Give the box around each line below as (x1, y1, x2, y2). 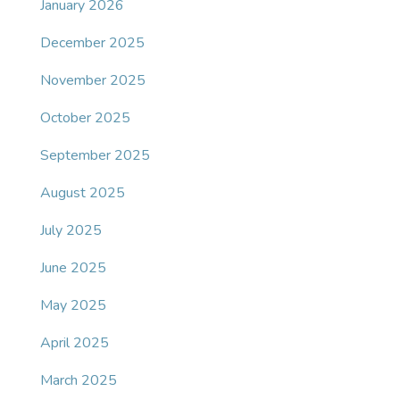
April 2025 (40, 333, 109, 354)
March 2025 (40, 371, 117, 391)
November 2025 (40, 71, 146, 91)
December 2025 (40, 33, 145, 54)
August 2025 (40, 183, 125, 204)
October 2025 (40, 108, 130, 129)
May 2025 (40, 296, 106, 316)
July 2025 (40, 221, 102, 241)
